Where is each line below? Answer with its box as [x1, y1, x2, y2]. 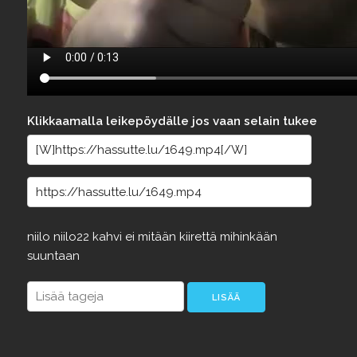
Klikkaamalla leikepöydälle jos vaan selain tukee [26, 114, 317, 128]
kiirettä [178, 229, 220, 244]
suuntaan [26, 249, 80, 263]
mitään [137, 229, 179, 244]
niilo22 [53, 229, 92, 244]
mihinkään [219, 229, 277, 244]
